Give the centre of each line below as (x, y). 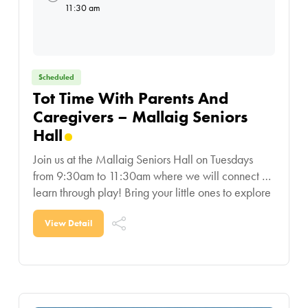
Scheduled (56, 77)
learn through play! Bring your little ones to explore (78, 192)
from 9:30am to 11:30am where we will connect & (151, 176)
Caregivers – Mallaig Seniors (140, 117)
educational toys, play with (96, 209)
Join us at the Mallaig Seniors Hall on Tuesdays (143, 159)
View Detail (68, 223)
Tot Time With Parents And (130, 98)
